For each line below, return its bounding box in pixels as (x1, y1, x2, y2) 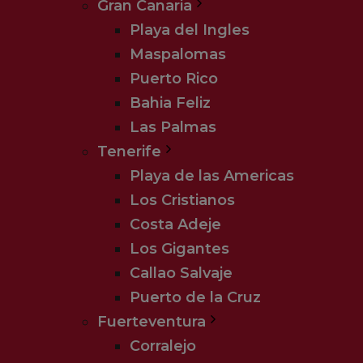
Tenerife (97, 143, 161, 160)
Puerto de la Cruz (130, 288, 261, 306)
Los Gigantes (130, 240, 229, 258)
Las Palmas (130, 118, 216, 136)
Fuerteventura (97, 313, 206, 331)
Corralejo (130, 337, 196, 355)
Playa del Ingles (130, 21, 250, 39)
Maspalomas (130, 45, 226, 63)
